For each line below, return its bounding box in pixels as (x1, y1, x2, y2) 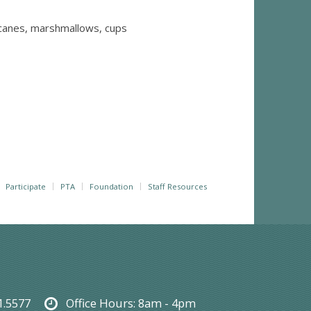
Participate (5, 181, 46, 192)
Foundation (89, 181, 133, 192)
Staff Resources (147, 181, 207, 192)
